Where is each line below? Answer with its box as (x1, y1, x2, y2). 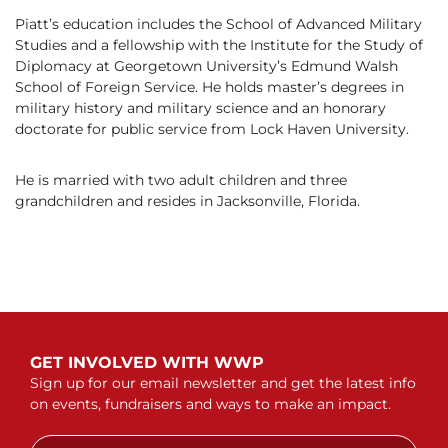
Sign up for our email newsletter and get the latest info (30, 374, 416, 393)
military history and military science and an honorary (15, 99, 386, 118)
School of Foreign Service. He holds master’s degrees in (15, 78, 404, 97)
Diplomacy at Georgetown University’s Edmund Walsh (15, 57, 398, 76)
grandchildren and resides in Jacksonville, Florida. (15, 192, 360, 211)
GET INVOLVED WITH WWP (30, 353, 264, 373)
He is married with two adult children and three (15, 171, 347, 190)
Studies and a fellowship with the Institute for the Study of (15, 36, 423, 55)
